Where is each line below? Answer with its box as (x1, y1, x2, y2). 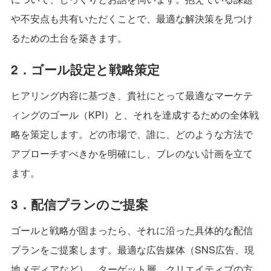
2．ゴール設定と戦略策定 (10, 60, 160, 79)
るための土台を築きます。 (10, 31, 127, 45)
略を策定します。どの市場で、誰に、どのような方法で (10, 127, 253, 142)
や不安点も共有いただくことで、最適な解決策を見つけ (10, 11, 253, 26)
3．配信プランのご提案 (10, 195, 148, 214)
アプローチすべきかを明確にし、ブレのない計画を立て (10, 146, 253, 161)
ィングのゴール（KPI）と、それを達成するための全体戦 (10, 108, 259, 122)
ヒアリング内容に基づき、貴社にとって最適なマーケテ (10, 88, 253, 103)
